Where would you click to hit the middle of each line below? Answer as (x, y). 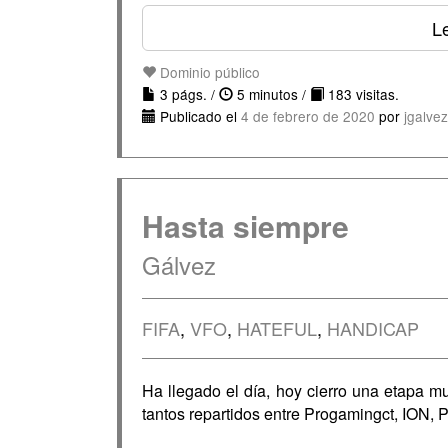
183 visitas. (361, 94)
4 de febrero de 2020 (308, 116)
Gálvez (179, 264)
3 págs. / (187, 94)
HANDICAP (373, 328)
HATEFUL (277, 328)
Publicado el (198, 116)
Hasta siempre (245, 225)
